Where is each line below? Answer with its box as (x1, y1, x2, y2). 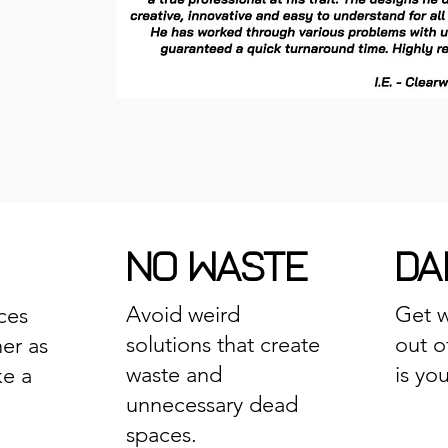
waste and (125, 361, 222, 388)
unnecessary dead (125, 391, 298, 418)
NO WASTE (125, 244, 308, 294)
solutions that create (125, 331, 320, 358)
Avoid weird (125, 301, 240, 328)
